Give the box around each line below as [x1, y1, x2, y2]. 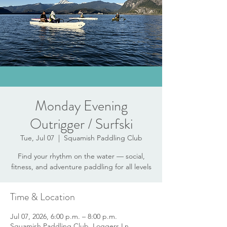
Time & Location [10, 190, 75, 204]
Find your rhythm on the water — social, [17, 152, 145, 161]
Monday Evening [34, 96, 128, 116]
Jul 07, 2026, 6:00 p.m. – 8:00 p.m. [10, 212, 117, 221]
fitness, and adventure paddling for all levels [11, 162, 152, 171]
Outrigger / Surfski [29, 114, 133, 134]
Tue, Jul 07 [20, 133, 54, 142]
